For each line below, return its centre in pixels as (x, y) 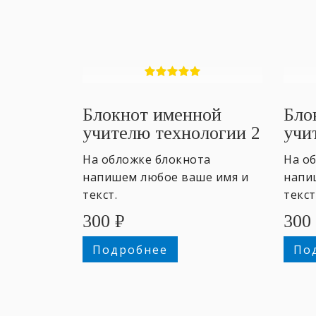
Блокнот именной (152, 114)
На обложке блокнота (147, 159)
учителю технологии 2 (171, 133)
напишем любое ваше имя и (165, 177)
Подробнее (130, 249)
